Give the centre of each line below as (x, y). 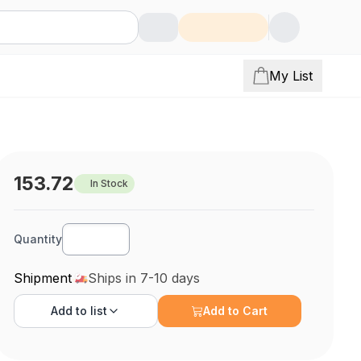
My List (291, 76)
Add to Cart (236, 311)
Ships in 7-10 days (144, 278)
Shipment (43, 278)
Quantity (38, 239)
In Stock (110, 183)
